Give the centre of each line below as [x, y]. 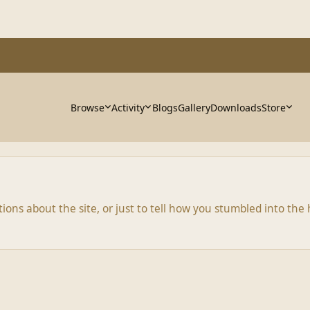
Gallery [194, 107]
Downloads [236, 107]
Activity [128, 107]
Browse [87, 107]
